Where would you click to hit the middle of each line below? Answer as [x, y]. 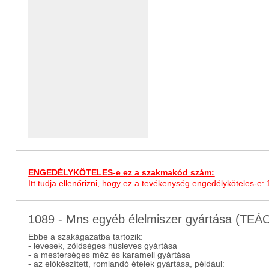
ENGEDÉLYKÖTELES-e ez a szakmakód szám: [122, 173]
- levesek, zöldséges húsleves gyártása [103, 246]
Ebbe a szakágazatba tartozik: [86, 237]
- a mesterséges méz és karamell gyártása [110, 255]
